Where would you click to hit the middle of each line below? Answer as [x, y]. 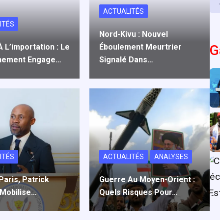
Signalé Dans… [126, 60]
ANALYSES [171, 157]
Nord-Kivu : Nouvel [134, 34]
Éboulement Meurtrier [141, 47]
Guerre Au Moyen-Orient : [147, 179]
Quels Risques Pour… [139, 192]
